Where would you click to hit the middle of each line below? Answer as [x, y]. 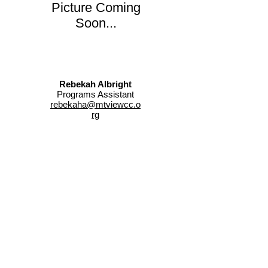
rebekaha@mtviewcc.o [95, 104]
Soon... [96, 23]
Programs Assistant [95, 94]
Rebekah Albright [95, 84]
